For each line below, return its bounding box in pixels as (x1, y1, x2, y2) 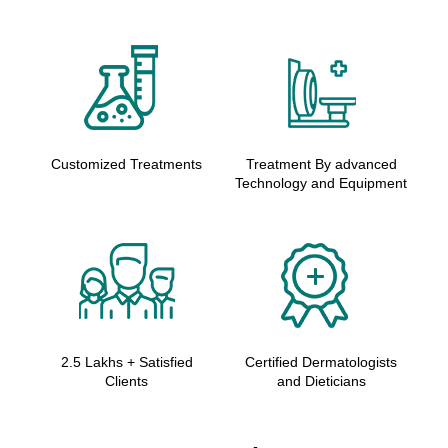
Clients (105, 373, 149, 390)
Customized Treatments (51, 156, 203, 173)
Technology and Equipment (235, 175, 408, 192)
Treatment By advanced (245, 156, 397, 173)
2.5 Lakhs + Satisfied (60, 354, 193, 371)
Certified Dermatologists (245, 354, 398, 371)
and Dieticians (276, 373, 366, 390)
